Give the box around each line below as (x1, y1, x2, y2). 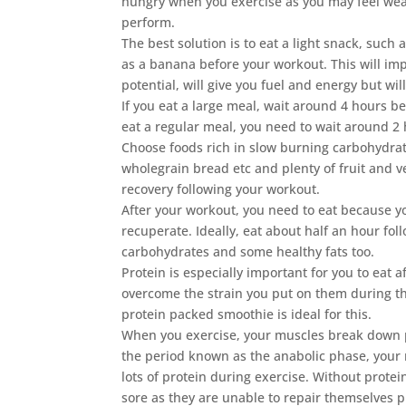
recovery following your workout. (121, 180, 321, 198)
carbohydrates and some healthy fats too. (121, 243, 375, 260)
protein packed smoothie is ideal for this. (121, 305, 372, 323)
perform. (121, 14, 176, 31)
